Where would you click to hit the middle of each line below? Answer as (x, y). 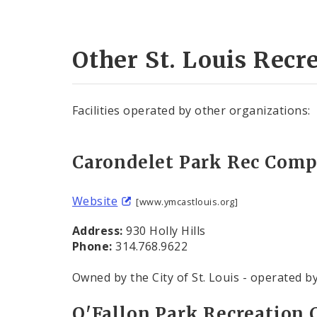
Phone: (94, 247)
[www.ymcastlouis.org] (187, 202)
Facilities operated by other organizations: (191, 111)
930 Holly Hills (164, 231)
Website (95, 201)
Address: (98, 231)
